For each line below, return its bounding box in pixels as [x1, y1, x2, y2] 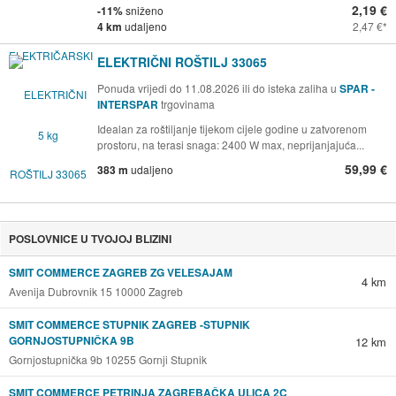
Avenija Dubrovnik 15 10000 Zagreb [8, 284, 183, 300]
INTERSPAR [97, 96, 161, 113]
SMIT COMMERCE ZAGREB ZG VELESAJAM [8, 264, 232, 281]
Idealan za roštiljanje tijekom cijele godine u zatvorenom [97, 121, 367, 137]
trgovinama [161, 96, 215, 112]
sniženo [123, 3, 164, 19]
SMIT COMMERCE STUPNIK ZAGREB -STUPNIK [8, 316, 250, 333]
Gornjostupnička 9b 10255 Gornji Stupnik [8, 352, 207, 368]
